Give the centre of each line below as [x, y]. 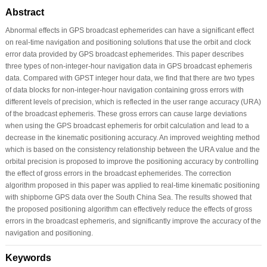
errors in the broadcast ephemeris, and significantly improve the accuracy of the [133, 221]
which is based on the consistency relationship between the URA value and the [132, 149]
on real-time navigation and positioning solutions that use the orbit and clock [128, 42]
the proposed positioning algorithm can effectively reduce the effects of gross [128, 209]
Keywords [28, 257]
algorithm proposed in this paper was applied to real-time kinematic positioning [132, 185]
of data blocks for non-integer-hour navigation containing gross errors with [124, 90]
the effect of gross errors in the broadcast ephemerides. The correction [118, 173]
